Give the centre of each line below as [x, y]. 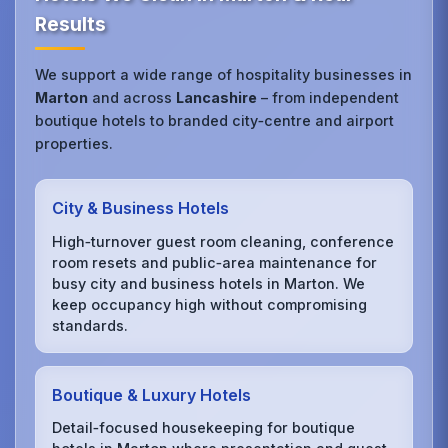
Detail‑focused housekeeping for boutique [204, 428]
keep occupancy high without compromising [210, 304]
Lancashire [217, 98]
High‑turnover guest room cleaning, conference [223, 241]
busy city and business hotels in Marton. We [209, 283]
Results [71, 24]
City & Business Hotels [141, 208]
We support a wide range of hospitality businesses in [224, 75]
